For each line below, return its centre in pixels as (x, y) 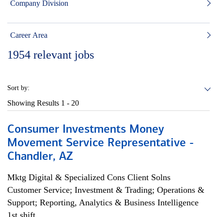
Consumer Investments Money (86, 130)
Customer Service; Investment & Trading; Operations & (106, 190)
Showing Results (34, 103)
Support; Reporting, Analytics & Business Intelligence (103, 202)
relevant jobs (64, 55)
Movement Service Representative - (101, 143)
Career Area (29, 35)
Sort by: (18, 88)
